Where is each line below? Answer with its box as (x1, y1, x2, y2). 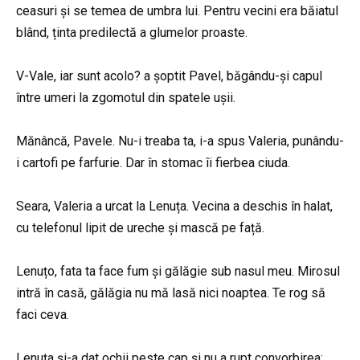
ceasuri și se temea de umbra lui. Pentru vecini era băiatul (16, 2, 338, 18)
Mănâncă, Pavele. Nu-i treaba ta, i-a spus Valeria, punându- (16, 133, 344, 149)
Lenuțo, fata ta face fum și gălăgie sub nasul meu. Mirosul (16, 264, 340, 280)
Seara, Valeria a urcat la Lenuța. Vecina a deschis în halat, (16, 198, 333, 215)
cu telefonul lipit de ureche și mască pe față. (16, 220, 264, 236)
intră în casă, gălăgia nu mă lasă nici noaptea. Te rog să (16, 285, 325, 301)
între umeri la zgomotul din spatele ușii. (16, 89, 235, 105)
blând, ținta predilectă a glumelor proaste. (16, 24, 247, 40)
